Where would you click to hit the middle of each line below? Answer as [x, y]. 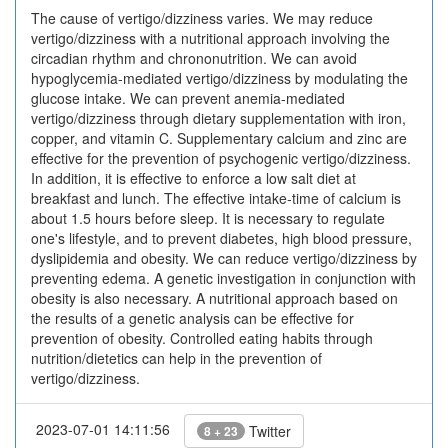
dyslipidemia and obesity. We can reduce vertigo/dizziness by [224, 258]
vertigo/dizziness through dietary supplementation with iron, [218, 118]
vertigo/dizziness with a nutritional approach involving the [210, 38]
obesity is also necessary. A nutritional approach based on [214, 298]
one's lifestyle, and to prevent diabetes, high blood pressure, [221, 238]
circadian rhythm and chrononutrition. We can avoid [194, 58]
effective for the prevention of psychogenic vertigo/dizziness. [221, 158]
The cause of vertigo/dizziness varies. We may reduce [202, 18]
